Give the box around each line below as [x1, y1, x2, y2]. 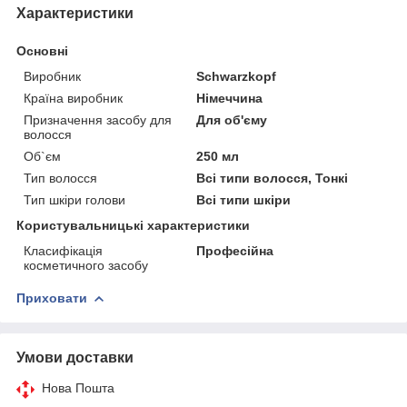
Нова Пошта [42, 380, 114, 395]
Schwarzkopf [196, 68, 277, 84]
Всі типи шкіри [196, 192, 292, 207]
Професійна [196, 243, 274, 258]
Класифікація [24, 243, 103, 258]
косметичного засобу [24, 257, 148, 273]
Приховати [16, 290, 87, 305]
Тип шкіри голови [24, 192, 125, 207]
